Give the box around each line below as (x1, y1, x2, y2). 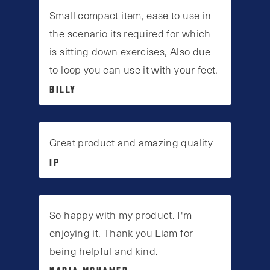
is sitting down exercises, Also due (49, 44, 211, 59)
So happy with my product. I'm (49, 207, 192, 222)
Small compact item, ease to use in (49, 8, 212, 23)
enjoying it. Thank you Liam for (49, 225, 193, 240)
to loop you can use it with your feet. (49, 62, 218, 77)
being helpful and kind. (49, 243, 159, 258)
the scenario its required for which (49, 26, 211, 41)
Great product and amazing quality (49, 134, 213, 149)
